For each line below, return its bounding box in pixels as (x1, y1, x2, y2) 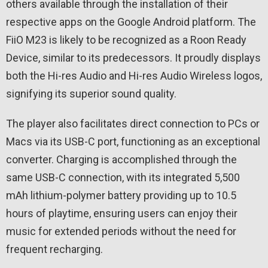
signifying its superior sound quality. (6, 87, 176, 100)
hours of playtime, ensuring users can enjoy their (6, 206, 237, 220)
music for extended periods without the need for (6, 224, 236, 237)
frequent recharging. (6, 242, 103, 255)
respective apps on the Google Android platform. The (6, 15, 256, 28)
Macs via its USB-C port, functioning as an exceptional (6, 135, 260, 148)
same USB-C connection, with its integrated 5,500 (6, 170, 240, 184)
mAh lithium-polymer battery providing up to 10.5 (6, 188, 236, 202)
